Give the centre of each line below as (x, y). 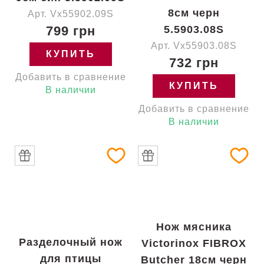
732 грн (194, 63)
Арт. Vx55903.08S (194, 46)
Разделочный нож (70, 242)
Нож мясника (194, 227)
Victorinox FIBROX (194, 243)
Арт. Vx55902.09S (70, 14)
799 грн (70, 31)
